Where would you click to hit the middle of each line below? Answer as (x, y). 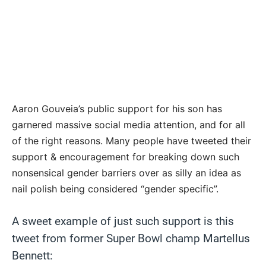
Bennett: (32, 256)
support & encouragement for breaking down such (126, 157)
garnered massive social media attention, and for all (129, 125)
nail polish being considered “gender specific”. (115, 189)
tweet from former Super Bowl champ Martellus (131, 239)
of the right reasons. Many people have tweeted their (132, 141)
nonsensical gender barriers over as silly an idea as (126, 173)
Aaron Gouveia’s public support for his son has (117, 109)
